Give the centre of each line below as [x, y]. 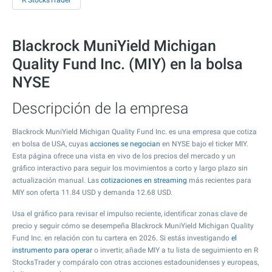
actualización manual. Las [56, 180]
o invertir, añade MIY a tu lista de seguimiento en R [175, 250]
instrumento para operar [52, 250]
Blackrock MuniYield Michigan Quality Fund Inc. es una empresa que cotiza [134, 132]
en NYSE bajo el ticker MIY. [204, 144]
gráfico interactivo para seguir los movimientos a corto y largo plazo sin [130, 168]
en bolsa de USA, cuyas [51, 144]
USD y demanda [108, 192]
